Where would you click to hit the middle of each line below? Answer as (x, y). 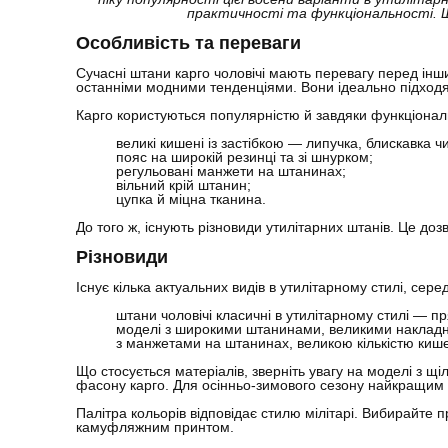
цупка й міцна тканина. (191, 199)
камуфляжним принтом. (155, 427)
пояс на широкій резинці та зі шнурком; (244, 157)
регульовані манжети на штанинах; (231, 171)
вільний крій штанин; (183, 185)
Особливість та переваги (188, 43)
